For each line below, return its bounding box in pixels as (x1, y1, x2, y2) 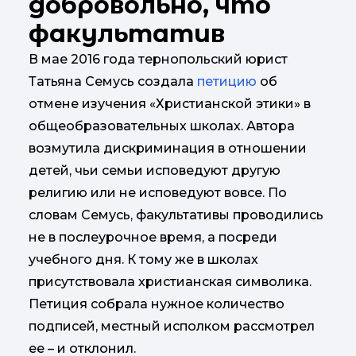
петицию (197, 73, 257, 89)
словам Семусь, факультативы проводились (29, 207, 323, 222)
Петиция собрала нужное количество (29, 296, 284, 311)
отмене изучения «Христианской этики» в (29, 95, 311, 111)
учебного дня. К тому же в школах (29, 251, 258, 267)
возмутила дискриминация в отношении (29, 140, 307, 156)
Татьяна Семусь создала (29, 73, 197, 89)
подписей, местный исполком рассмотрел (29, 318, 315, 334)
